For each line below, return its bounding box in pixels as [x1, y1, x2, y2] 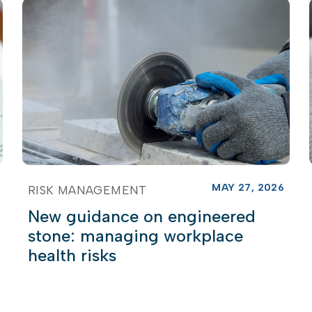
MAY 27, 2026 [212, 181, 285, 194]
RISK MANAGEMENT [27, 182, 147, 197]
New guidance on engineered [27, 205, 256, 226]
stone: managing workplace [27, 225, 243, 246]
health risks [27, 244, 116, 265]
